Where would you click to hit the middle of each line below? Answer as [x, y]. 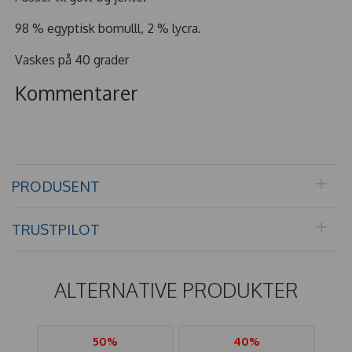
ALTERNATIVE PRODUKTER [176, 290]
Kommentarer [77, 93]
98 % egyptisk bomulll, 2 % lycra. [108, 28]
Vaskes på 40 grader [72, 59]
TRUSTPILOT [56, 229]
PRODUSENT [56, 185]
